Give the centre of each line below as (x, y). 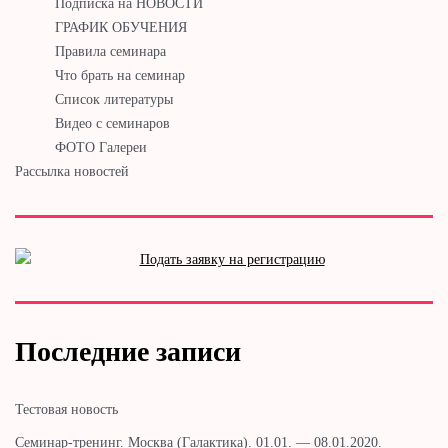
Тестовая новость (66, 409)
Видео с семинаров (112, 123)
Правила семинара (110, 51)
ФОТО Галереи (101, 147)
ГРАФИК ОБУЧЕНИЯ (121, 27)
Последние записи (128, 351)
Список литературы (114, 99)
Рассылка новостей (72, 171)
